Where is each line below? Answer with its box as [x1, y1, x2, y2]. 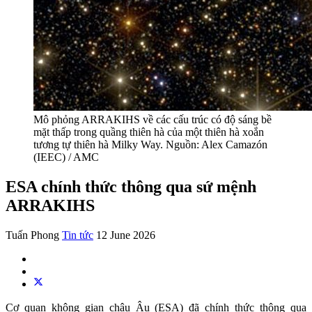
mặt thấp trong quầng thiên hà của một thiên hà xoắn [33, 126, 264, 138]
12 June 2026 [96, 228, 155, 241]
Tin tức [62, 228, 93, 241]
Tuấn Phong [6, 228, 59, 241]
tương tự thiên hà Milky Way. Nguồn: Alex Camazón [33, 139, 267, 150]
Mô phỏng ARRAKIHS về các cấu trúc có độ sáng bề [33, 114, 272, 125]
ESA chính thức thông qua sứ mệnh [6, 177, 256, 196]
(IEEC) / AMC [33, 151, 99, 163]
